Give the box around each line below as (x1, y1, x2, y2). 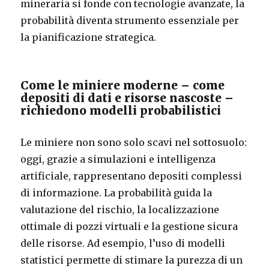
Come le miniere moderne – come (20, 77, 225, 92)
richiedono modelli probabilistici (20, 103, 222, 118)
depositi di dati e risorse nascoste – (20, 90, 234, 105)
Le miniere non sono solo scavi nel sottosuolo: (20, 136, 247, 148)
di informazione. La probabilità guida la (20, 186, 213, 199)
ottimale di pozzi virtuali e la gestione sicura (20, 220, 238, 232)
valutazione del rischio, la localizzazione (20, 203, 220, 216)
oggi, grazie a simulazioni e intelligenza (20, 153, 216, 165)
